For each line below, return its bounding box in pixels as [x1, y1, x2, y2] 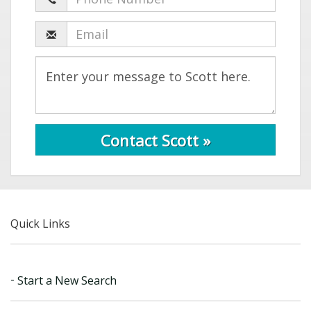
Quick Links [10, 215, 70, 231]
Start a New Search [15, 272, 117, 288]
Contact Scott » [101, 129, 210, 151]
